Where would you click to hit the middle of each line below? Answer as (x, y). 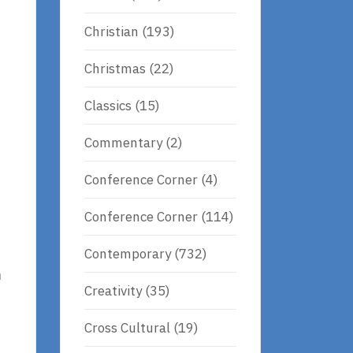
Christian (111, 31)
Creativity (113, 290)
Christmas (115, 68)
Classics (108, 105)
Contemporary (128, 253)
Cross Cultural (127, 327)
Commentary (123, 142)
